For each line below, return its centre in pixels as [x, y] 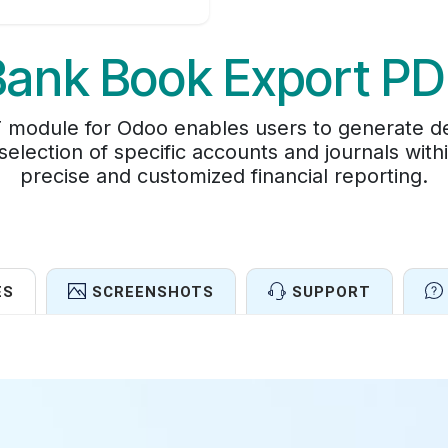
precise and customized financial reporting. [224, 175]
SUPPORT [331, 291]
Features [223, 399]
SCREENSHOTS [152, 291]
